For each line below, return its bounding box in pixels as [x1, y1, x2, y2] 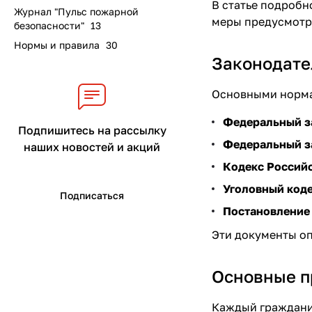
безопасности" [14, 19, 84, 31]
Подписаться [60, 189, 124, 201]
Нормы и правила [14, 39, 100, 51]
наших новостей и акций [24, 140, 160, 154]
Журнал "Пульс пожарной [14, 6, 139, 17]
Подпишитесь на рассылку [17, 123, 166, 137]
